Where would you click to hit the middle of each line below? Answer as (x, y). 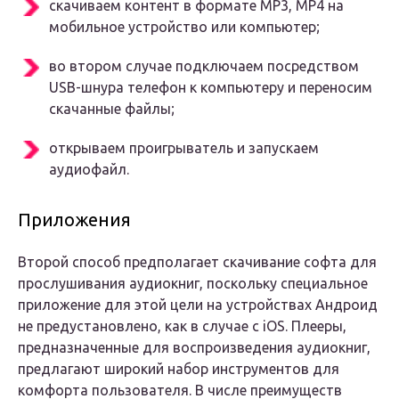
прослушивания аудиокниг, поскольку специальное (193, 284)
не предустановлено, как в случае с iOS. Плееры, (182, 326)
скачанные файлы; (112, 109)
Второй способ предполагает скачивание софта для (197, 262)
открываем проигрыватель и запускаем (184, 148)
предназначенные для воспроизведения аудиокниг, (194, 348)
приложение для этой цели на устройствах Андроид (198, 305)
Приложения (74, 220)
